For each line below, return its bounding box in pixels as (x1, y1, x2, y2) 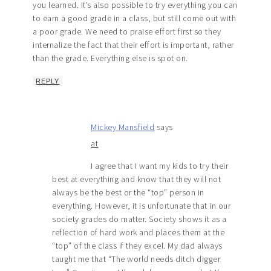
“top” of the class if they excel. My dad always (52, 240, 223, 252)
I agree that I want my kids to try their (91, 160, 229, 172)
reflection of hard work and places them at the (52, 227, 225, 238)
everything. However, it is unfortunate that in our (52, 200, 231, 212)
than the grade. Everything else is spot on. (33, 53, 188, 64)
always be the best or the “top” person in (52, 187, 204, 198)
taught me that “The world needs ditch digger (52, 253, 221, 265)
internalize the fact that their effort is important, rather (33, 39, 234, 51)
